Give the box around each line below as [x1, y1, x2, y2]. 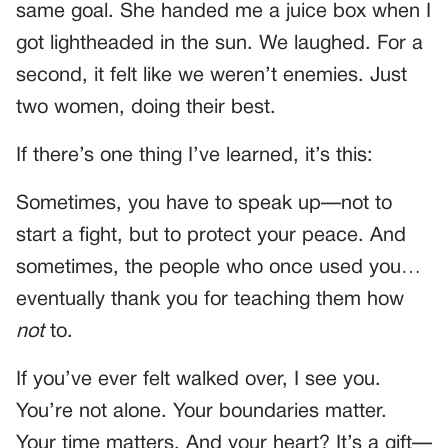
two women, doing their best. [16, 98, 276, 117]
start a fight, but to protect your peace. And [16, 226, 406, 245]
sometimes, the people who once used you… [16, 258, 421, 277]
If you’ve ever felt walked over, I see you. [16, 370, 381, 389]
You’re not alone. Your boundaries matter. [16, 402, 387, 421]
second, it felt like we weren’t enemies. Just [16, 66, 407, 85]
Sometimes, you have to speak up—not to [16, 194, 392, 213]
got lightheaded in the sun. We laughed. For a [16, 34, 423, 53]
